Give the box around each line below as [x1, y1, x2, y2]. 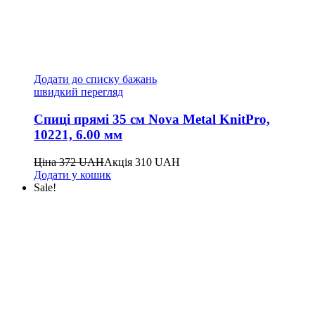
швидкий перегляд [34, 86, 123, 98]
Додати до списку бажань [34, 73, 157, 86]
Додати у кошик [34, 168, 111, 181]
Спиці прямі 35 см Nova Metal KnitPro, [34, 112, 270, 127]
